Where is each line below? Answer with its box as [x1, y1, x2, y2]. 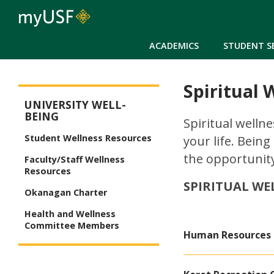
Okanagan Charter [24, 187, 107, 199]
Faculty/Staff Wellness [24, 154, 125, 166]
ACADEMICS [149, 39, 199, 51]
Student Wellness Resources [24, 132, 152, 144]
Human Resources [183, 228, 271, 242]
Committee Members [24, 220, 119, 232]
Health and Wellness [24, 208, 116, 220]
